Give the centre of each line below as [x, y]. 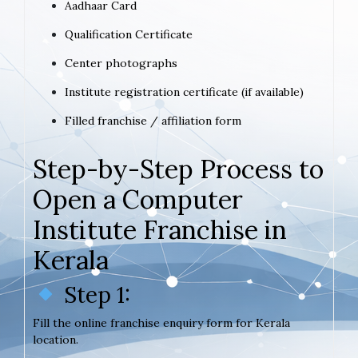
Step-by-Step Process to [178, 169]
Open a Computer [138, 199]
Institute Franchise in [160, 229]
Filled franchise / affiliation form [153, 120]
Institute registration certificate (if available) [184, 91]
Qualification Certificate [129, 34]
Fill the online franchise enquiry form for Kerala [161, 322]
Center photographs [121, 63]
